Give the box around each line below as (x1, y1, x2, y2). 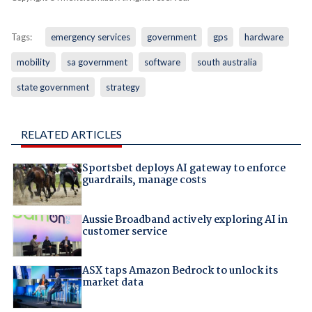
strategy (105, 81, 140, 93)
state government (16, 81, 89, 93)
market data (81, 274, 143, 292)
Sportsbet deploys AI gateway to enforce (81, 160, 286, 178)
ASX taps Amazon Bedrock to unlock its (81, 263, 278, 280)
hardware (244, 31, 283, 43)
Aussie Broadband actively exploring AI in (81, 211, 288, 228)
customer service (81, 223, 167, 240)
